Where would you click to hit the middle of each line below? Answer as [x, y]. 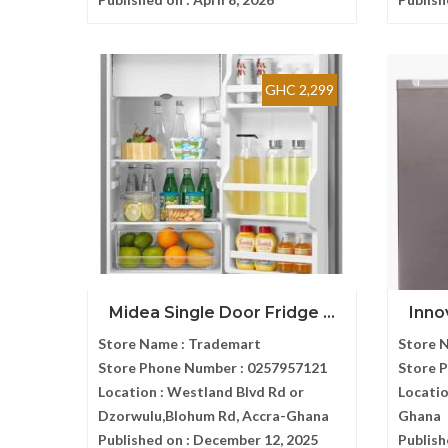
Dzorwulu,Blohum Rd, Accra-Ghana [213, 415]
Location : [132, 391]
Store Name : [143, 343]
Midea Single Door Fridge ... [222, 312]
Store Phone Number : [172, 367]
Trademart [224, 343]
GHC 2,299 [299, 89]
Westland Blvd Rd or [235, 391]
